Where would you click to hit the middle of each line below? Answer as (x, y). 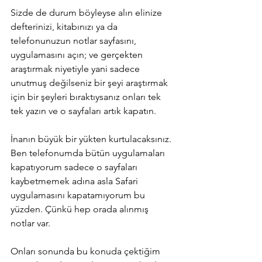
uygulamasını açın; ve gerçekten (78, 54)
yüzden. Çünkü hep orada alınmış (81, 209)
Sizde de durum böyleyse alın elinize (87, 12)
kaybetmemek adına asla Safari (75, 181)
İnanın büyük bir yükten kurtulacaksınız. (92, 139)
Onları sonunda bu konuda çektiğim (87, 251)
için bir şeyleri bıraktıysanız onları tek (87, 96)
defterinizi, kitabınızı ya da (65, 26)
